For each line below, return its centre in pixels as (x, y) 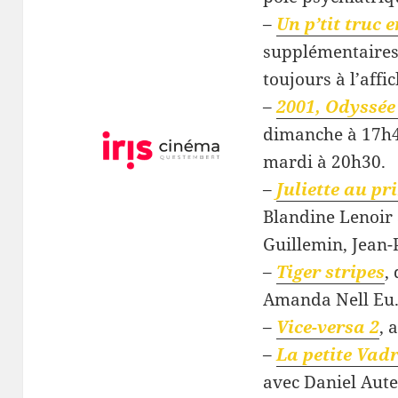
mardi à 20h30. (324, 162)
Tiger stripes (330, 272)
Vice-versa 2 (327, 327)
